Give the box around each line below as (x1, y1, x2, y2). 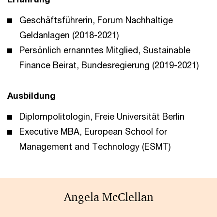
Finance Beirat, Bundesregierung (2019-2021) (19, 60, 199, 70)
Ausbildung (7, 90, 56, 101)
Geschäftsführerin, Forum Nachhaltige (19, 15, 173, 25)
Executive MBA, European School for (19, 126, 167, 137)
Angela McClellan (63, 190, 154, 204)
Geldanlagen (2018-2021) (19, 30, 119, 40)
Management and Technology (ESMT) (19, 141, 170, 152)
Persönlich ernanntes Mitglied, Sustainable (19, 45, 190, 55)
